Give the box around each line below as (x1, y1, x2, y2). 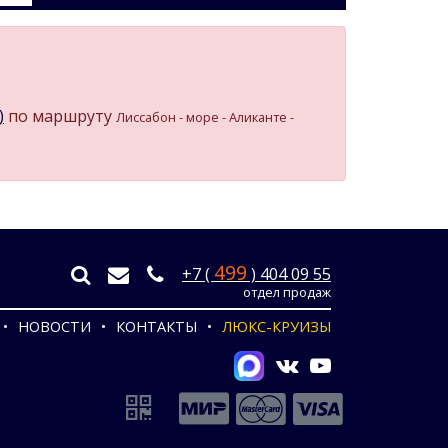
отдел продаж (243, 283, 331, 302)
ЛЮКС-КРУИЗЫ (222, 317, 331, 337)
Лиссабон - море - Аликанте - (116, 107, 294, 126)
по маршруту (4, 104, 116, 127)
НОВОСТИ (18, 317, 91, 337)
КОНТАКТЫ (116, 317, 197, 337)
